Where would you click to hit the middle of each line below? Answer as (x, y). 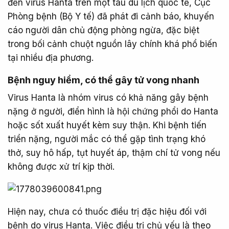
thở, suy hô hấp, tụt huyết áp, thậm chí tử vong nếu (114, 153)
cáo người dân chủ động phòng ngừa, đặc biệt (104, 30)
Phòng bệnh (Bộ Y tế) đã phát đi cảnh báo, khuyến (111, 16)
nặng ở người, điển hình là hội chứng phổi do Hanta (113, 111)
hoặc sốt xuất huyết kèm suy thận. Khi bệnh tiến (107, 125)
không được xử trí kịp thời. (61, 167)
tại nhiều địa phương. (51, 58)
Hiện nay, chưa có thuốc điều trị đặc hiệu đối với (107, 212)
